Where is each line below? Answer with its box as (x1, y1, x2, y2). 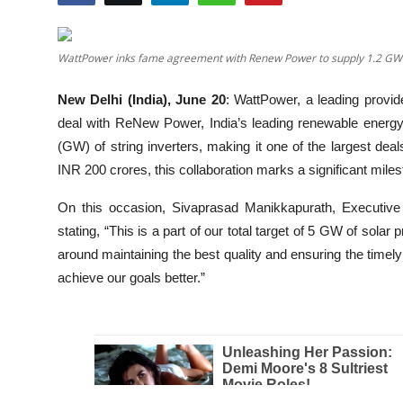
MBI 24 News (13, 145, 100, 162)
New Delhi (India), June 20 (58, 92, 226, 107)
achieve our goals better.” (58, 270, 209, 285)
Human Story (13, 233, 94, 250)
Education (13, 13, 75, 30)
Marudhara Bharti (13, 189, 119, 206)
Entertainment (13, 57, 100, 74)
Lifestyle (13, 101, 70, 118)
